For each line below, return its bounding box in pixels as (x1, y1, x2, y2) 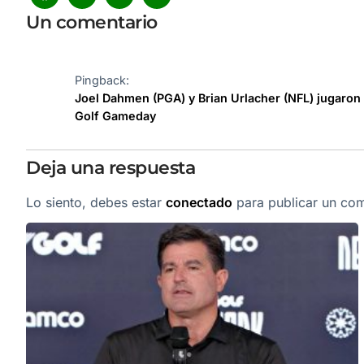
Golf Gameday (75, 108, 156, 123)
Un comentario (26, 11, 158, 33)
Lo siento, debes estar (26, 193, 166, 210)
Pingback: (75, 72, 129, 87)
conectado (166, 193, 232, 210)
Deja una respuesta (26, 156, 195, 179)
